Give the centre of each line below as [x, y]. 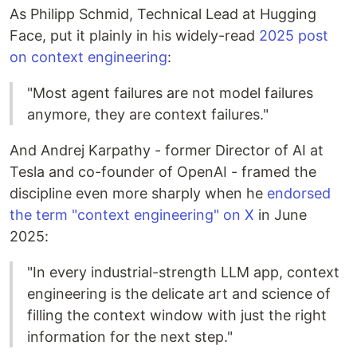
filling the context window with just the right [177, 316]
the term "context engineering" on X [132, 215]
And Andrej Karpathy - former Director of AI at [167, 151]
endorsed [299, 194]
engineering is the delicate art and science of [179, 294]
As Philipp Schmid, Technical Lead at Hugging [163, 14]
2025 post [294, 36]
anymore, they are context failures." [148, 115]
